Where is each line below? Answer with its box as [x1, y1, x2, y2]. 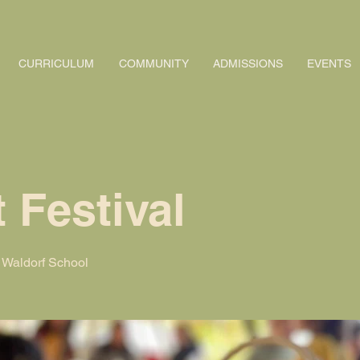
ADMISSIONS [212, 57, 283, 70]
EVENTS [306, 57, 351, 70]
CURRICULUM [18, 57, 95, 70]
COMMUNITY [118, 57, 189, 70]
